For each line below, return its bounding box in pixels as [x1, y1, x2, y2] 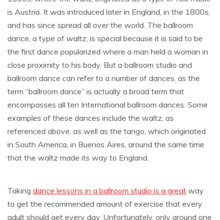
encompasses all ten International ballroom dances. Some [7, 100, 208, 110]
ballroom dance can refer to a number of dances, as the [7, 73, 200, 83]
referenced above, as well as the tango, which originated [7, 126, 206, 137]
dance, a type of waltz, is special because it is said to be [7, 33, 203, 44]
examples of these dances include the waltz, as [7, 113, 174, 123]
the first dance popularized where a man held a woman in [7, 47, 208, 57]
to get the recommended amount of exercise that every [7, 199, 202, 209]
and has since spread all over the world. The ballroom [7, 20, 193, 30]
